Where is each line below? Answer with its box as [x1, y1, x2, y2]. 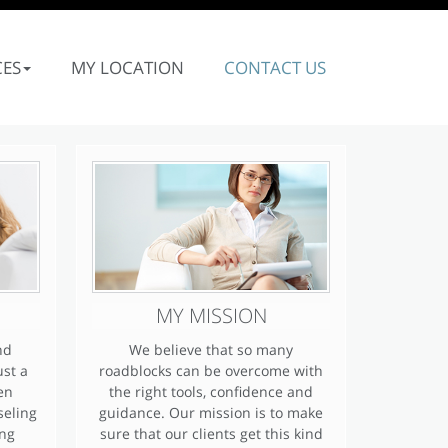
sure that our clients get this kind [99, 424, 323, 444]
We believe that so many [129, 340, 293, 360]
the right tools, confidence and [109, 382, 313, 402]
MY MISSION [155, 302, 267, 330]
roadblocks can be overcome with [99, 361, 323, 381]
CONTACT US [223, 56, 326, 79]
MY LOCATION [70, 56, 184, 79]
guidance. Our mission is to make [99, 403, 323, 423]
